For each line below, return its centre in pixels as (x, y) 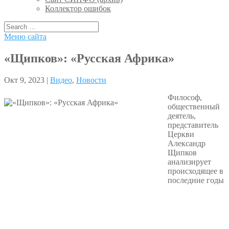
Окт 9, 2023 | (27, 80)
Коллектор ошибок (78, 8)
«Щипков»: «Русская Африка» (89, 58)
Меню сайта (25, 37)
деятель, (182, 116)
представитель (193, 125)
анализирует (189, 162)
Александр (187, 143)
